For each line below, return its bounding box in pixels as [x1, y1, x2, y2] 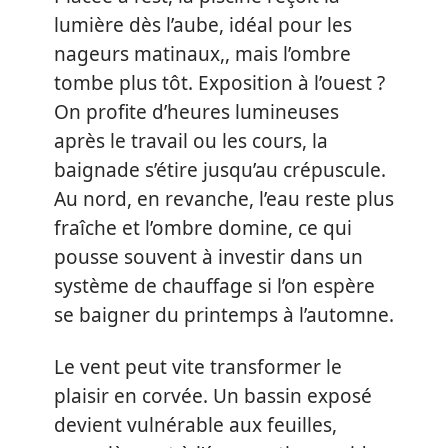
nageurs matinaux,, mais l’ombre [54, 41, 351, 67]
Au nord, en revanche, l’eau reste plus [54, 186, 394, 212]
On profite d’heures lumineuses [54, 99, 339, 125]
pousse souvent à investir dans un [54, 244, 363, 270]
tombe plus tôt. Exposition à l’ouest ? [54, 70, 385, 96]
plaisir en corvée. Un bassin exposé [54, 382, 372, 409]
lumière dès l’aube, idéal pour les [54, 12, 352, 38]
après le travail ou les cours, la [54, 128, 328, 154]
